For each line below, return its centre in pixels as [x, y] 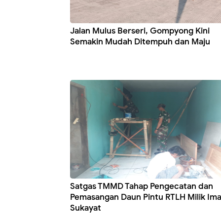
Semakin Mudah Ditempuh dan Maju [140, 42]
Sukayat [86, 208]
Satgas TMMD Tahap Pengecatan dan [142, 186]
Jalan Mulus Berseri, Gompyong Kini [140, 31]
